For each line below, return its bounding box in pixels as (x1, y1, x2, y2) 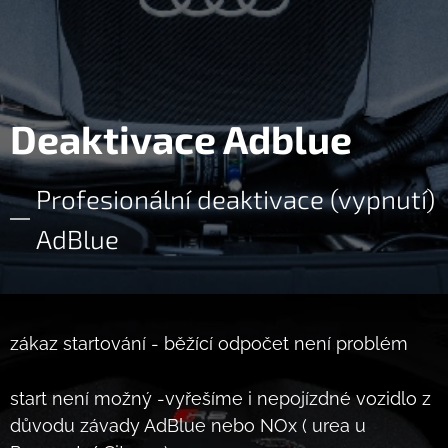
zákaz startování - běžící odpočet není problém (10, 332, 418, 354)
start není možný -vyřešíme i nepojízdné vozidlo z (10, 387, 431, 409)
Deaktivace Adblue (10, 114, 352, 162)
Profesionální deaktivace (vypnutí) (36, 182, 435, 214)
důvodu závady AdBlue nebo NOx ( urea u (10, 414, 366, 436)
